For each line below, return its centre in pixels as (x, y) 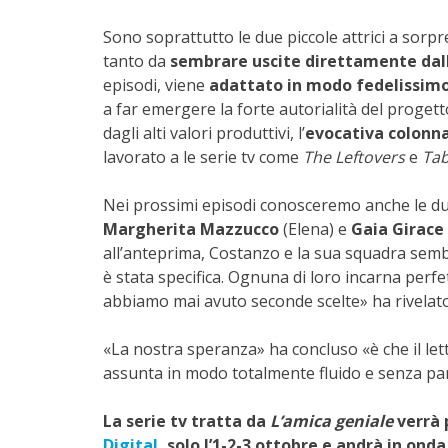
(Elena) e (315, 229)
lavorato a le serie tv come (203, 157)
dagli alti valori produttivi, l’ (204, 133)
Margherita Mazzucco (191, 229)
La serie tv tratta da (186, 421)
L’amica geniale (331, 421)
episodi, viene (156, 85)
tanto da (134, 61)
